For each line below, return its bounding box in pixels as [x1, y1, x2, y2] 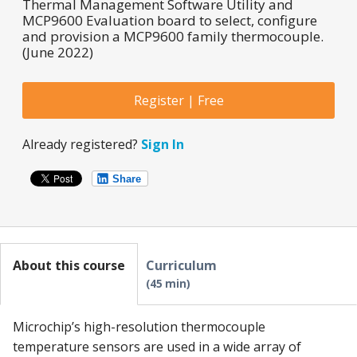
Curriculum [146, 257, 217, 275]
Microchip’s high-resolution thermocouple [13, 318, 265, 336]
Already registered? [22, 135, 142, 154]
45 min [150, 277, 186, 292]
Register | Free [133, 92, 224, 110]
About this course [13, 257, 125, 275]
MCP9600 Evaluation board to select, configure [22, 11, 318, 30]
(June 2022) [22, 43, 94, 62]
